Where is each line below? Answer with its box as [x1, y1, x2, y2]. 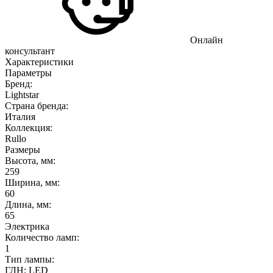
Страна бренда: [5, 100, 68, 111]
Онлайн [188, 34, 223, 45]
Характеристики [5, 56, 74, 67]
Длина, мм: [5, 199, 51, 210]
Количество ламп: [5, 232, 79, 243]
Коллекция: [5, 122, 52, 133]
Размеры [5, 144, 40, 155]
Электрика [5, 221, 49, 232]
